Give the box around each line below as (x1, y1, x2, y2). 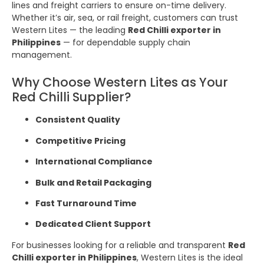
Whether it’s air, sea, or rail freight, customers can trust (12, 12, 238, 24)
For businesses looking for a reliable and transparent (12, 239, 228, 251)
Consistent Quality (35, 114, 120, 126)
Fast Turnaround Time (35, 197, 137, 209)
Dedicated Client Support (35, 218, 151, 230)
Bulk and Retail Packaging (35, 176, 151, 189)
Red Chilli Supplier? (12, 88, 131, 106)
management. (12, 49, 72, 61)
